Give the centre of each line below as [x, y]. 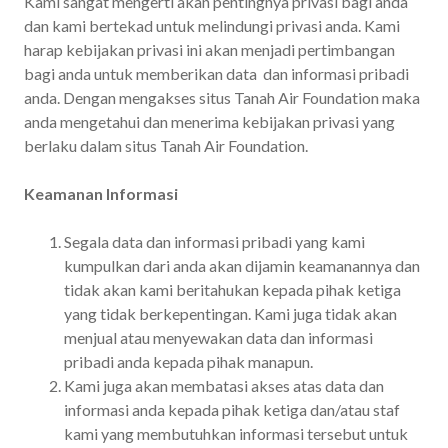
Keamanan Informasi [101, 193]
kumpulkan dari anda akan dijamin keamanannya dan [242, 265]
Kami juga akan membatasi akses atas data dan [224, 385]
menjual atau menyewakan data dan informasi [218, 337]
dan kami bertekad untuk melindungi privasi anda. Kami [212, 25]
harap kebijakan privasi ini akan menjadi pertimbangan [209, 49]
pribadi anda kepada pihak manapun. [188, 361]
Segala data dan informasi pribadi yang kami [214, 241]
